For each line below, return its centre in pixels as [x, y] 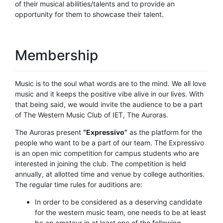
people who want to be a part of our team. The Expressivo [110, 142]
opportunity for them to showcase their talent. [89, 14]
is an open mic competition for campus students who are [107, 153]
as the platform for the [165, 132]
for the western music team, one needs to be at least [120, 212]
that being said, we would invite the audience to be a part [109, 104]
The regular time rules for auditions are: [79, 184]
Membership [56, 55]
